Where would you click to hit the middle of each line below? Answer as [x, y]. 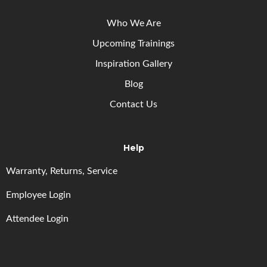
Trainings [156, 43]
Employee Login [38, 195]
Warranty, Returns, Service [62, 171]
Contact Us [133, 104]
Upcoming [115, 43]
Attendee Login [37, 218]
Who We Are [133, 23]
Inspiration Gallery [133, 63]
